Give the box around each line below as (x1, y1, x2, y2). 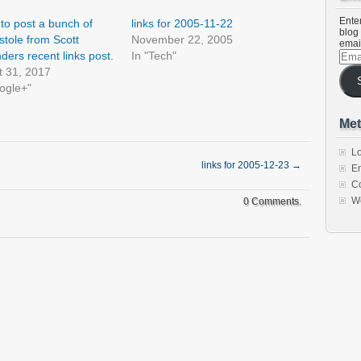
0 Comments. (243, 196, 301, 207)
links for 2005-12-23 (201, 160, 292, 171)
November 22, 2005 (131, 33, 234, 46)
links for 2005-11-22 (131, 17, 234, 30)
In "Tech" (131, 49, 177, 62)
